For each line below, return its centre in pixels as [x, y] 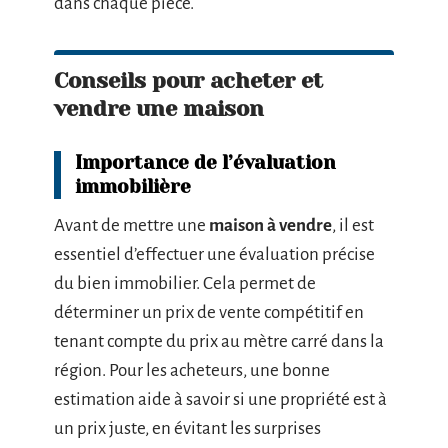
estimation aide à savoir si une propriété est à [220, 399]
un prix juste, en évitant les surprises [187, 428]
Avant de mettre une [131, 225]
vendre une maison [159, 108]
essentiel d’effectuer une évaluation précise [214, 254]
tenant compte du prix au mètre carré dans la [219, 341]
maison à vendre [270, 225]
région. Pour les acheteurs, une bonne [192, 370]
